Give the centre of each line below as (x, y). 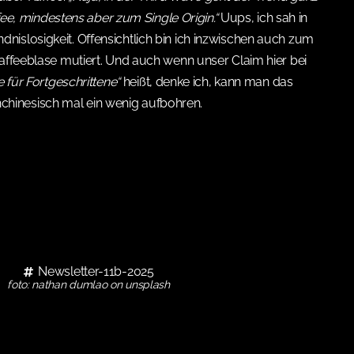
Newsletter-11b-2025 (96, 272)
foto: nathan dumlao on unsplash (88, 285)
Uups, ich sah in (263, 18)
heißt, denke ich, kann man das (207, 82)
